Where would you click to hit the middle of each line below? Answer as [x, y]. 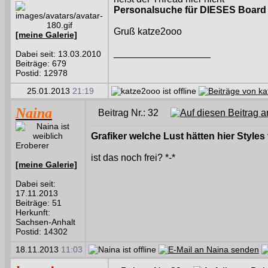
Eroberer [32, 145]
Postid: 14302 [42, 232]
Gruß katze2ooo [148, 31]
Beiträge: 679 [41, 63]
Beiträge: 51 [39, 203]
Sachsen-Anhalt [45, 222]
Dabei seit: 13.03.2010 [58, 54]
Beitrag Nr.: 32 [134, 113]
